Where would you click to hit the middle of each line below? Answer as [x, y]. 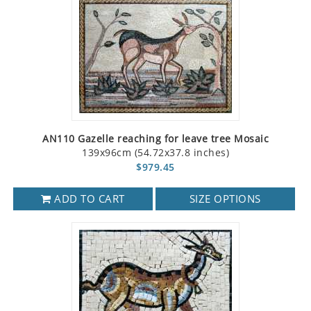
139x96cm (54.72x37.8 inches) [155, 153]
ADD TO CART [88, 199]
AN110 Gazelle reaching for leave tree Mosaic [155, 139]
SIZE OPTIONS [225, 199]
